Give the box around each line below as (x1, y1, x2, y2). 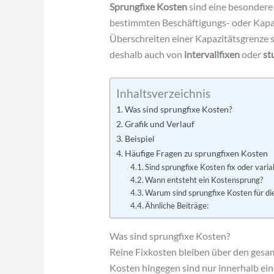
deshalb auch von (109, 48, 184, 60)
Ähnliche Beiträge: (145, 201, 209, 211)
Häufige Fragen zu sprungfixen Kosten (124, 148, 268, 159)
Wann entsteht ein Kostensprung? (145, 175, 264, 185)
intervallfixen (183, 48, 240, 60)
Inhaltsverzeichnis (116, 86, 210, 101)
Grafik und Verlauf (124, 119, 194, 130)
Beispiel (124, 133, 155, 144)
